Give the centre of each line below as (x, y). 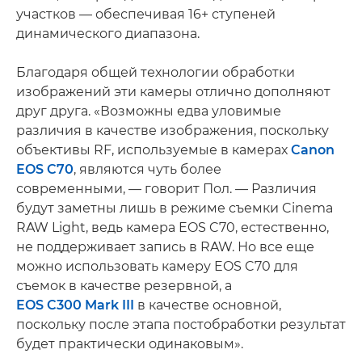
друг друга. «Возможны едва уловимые (149, 111)
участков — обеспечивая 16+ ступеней (146, 14)
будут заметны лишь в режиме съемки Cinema (175, 208)
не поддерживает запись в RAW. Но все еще (165, 247)
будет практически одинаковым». (130, 344)
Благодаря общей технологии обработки (156, 72)
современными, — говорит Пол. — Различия (166, 189)
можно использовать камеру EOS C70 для (157, 266)
